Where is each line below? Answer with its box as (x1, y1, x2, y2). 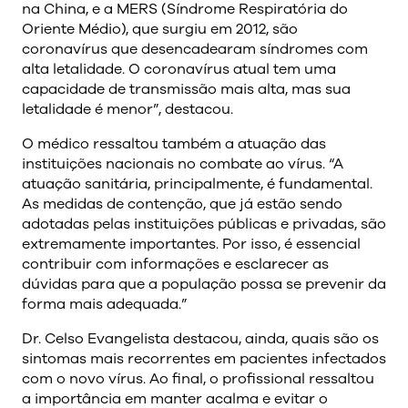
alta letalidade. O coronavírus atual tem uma (22, 58, 336, 79)
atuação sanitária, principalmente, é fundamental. (22, 173, 372, 194)
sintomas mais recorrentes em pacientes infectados (22, 348, 386, 369)
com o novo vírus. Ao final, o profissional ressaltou (22, 368, 374, 389)
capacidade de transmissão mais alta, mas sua (22, 78, 351, 99)
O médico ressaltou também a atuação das (22, 133, 326, 154)
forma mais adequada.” (22, 293, 188, 314)
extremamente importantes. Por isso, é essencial (22, 233, 361, 254)
